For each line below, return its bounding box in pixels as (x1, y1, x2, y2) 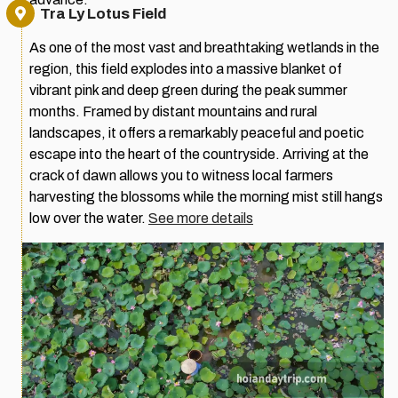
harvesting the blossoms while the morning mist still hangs (29, 189, 383, 205)
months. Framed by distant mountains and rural (29, 104, 317, 120)
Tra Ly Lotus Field (40, 5, 167, 23)
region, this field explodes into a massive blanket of (29, 61, 342, 77)
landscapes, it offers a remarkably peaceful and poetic (29, 125, 364, 141)
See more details (148, 211, 253, 227)
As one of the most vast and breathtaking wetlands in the (29, 40, 379, 56)
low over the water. (29, 211, 148, 227)
